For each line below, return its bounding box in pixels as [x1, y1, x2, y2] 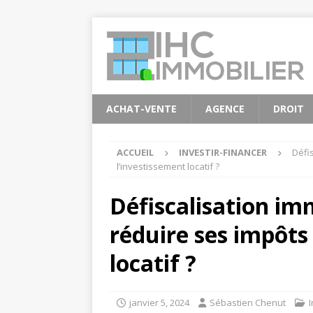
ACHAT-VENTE [106, 102, 177, 115]
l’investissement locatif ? [117, 160, 219, 173]
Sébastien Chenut [210, 296, 286, 309]
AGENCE [205, 102, 245, 115]
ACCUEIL [117, 146, 154, 159]
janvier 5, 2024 [129, 296, 189, 309]
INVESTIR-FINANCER [179, 146, 267, 159]
